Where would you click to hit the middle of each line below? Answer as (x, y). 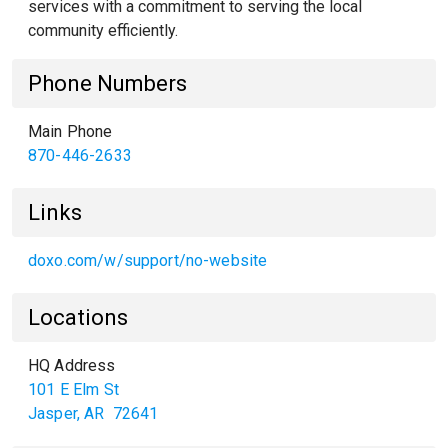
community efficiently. (103, 30)
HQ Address (72, 365)
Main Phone (70, 131)
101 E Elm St (73, 389)
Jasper (52, 413)
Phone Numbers (107, 83)
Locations (78, 317)
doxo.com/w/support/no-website (148, 260)
